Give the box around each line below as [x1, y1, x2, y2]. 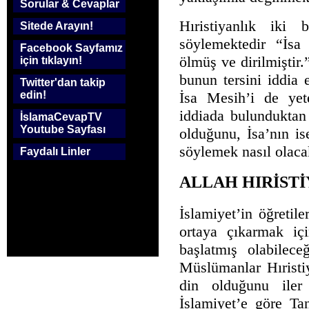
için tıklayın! [20, 54, 82, 66]
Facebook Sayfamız [20, 42, 123, 54]
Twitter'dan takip [20, 77, 106, 88]
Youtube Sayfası [20, 123, 106, 135]
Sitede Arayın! [20, 20, 93, 32]
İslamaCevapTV [20, 111, 102, 123]
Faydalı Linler [20, 146, 90, 157]
